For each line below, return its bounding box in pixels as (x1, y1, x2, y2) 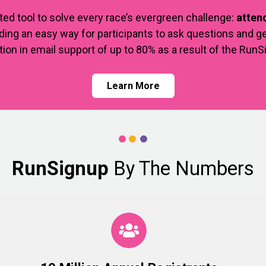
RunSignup (12, 157, 109, 180)
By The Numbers (109, 157, 254, 180)
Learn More (106, 80, 160, 91)
